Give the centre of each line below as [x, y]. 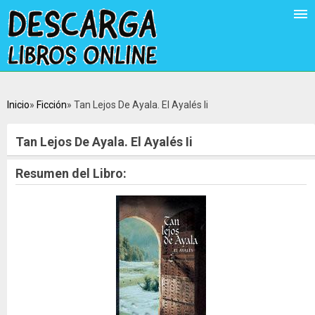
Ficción [52, 104]
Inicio [18, 104]
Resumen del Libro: [71, 173]
